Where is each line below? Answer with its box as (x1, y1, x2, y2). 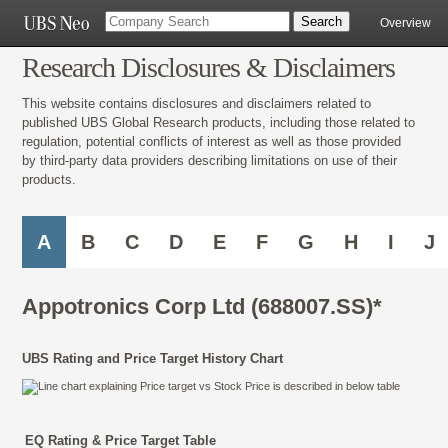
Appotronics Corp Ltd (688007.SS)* (22, 294, 382, 320)
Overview (380, 16, 431, 30)
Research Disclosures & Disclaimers (22, 52, 395, 83)
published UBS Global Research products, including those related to (22, 114, 415, 130)
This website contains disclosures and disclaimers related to (22, 95, 371, 111)
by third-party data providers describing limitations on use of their (22, 152, 397, 168)
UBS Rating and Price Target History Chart (22, 351, 283, 367)
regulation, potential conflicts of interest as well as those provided (22, 133, 401, 149)
